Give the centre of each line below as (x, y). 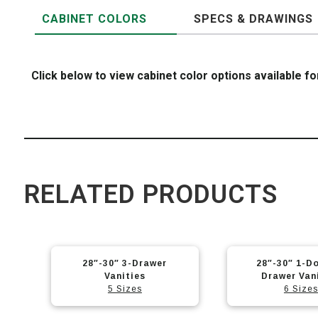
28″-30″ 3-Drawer (125, 263)
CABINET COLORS (94, 19)
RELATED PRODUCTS (150, 194)
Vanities (125, 276)
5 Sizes (125, 289)
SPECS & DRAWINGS (253, 19)
